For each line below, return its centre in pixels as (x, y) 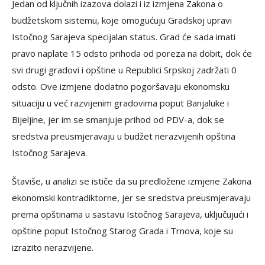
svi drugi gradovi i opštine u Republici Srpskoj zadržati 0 (124, 70)
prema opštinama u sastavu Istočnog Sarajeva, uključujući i (130, 214)
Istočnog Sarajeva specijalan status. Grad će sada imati (124, 37)
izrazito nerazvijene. (53, 247)
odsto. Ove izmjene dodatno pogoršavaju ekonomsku (121, 86)
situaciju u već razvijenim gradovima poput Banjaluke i (120, 103)
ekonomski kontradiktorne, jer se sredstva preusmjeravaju (131, 198)
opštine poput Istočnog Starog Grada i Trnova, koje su (122, 231)
